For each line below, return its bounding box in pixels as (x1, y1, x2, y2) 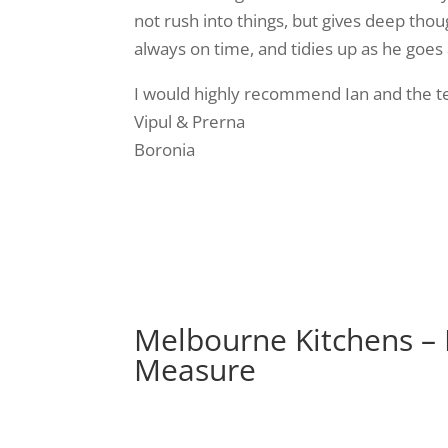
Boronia (134, 137, 196, 161)
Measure (134, 349, 257, 391)
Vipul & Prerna (134, 109, 246, 133)
